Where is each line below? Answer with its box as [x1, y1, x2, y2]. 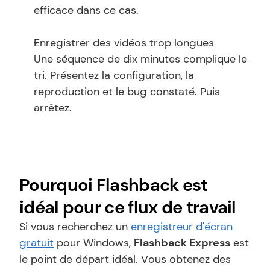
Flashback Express [134, 236, 230, 250]
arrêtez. [34, 101, 72, 115]
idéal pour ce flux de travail [19, 196, 236, 219]
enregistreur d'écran [131, 219, 233, 234]
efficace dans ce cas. [34, 3, 139, 17]
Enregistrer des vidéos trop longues [34, 36, 214, 50]
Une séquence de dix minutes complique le [34, 52, 247, 66]
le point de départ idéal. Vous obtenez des [19, 252, 231, 266]
